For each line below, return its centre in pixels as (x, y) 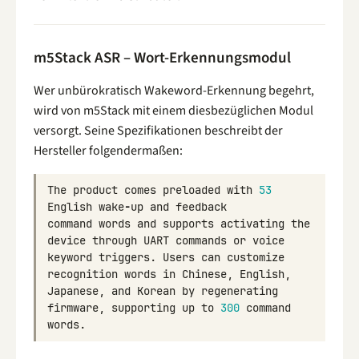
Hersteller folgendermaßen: (108, 151)
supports (188, 224)
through (115, 241)
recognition (83, 274)
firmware (73, 308)
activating (252, 224)
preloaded (192, 190)
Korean (156, 291)
